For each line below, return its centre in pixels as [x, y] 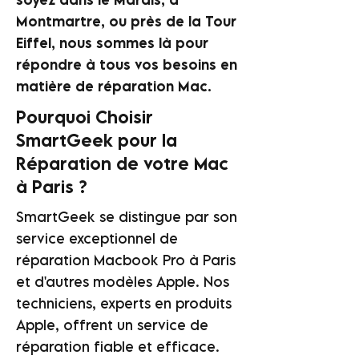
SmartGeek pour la [97, 140]
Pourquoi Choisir [85, 117]
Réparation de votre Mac [122, 163]
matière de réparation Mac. [114, 86]
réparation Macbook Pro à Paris [126, 260]
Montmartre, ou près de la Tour [126, 21]
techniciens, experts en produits [124, 303]
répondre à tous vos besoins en [127, 65]
